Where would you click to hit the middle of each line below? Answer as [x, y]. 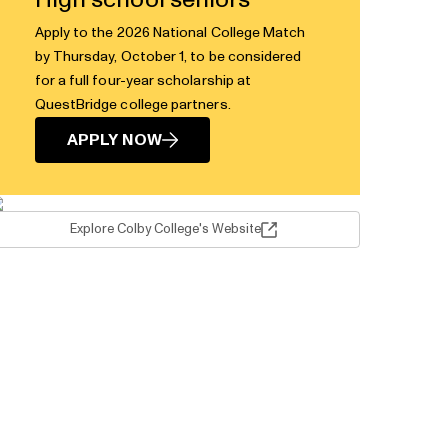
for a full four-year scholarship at [143, 81]
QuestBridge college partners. [132, 105]
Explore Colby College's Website [165, 229]
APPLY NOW [114, 140]
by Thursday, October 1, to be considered [168, 57]
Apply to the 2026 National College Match [170, 33]
